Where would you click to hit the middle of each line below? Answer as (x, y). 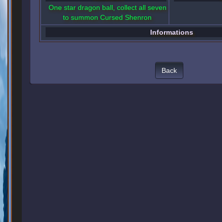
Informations (172, 32)
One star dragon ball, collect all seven (107, 7)
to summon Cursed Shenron (108, 17)
